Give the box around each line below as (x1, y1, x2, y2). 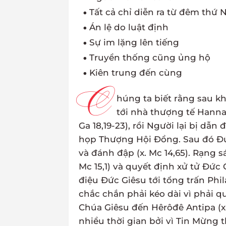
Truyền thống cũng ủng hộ (89, 52, 210, 63)
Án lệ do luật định (89, 22, 168, 33)
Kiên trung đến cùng (89, 68, 182, 78)
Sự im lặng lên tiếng (89, 37, 179, 48)
